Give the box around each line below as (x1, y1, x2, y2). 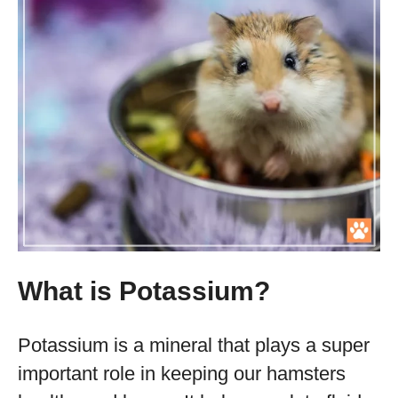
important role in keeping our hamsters (18, 362, 346, 385)
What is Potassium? (18, 276, 270, 306)
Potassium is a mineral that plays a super (18, 334, 370, 356)
